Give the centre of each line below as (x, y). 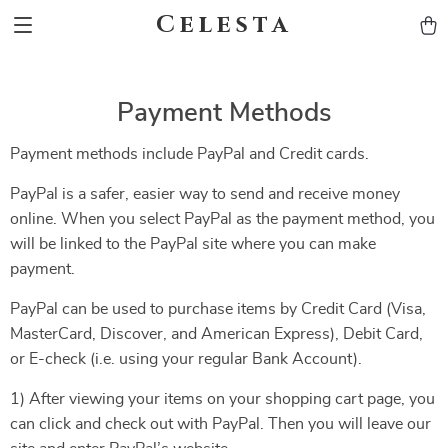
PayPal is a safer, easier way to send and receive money (205, 194)
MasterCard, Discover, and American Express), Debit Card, (216, 334)
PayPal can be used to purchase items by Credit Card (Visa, (218, 309)
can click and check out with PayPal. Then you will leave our (220, 424)
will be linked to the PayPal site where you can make (193, 244)
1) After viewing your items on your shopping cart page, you (222, 399)
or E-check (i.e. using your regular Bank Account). (186, 359)
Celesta (224, 25)
